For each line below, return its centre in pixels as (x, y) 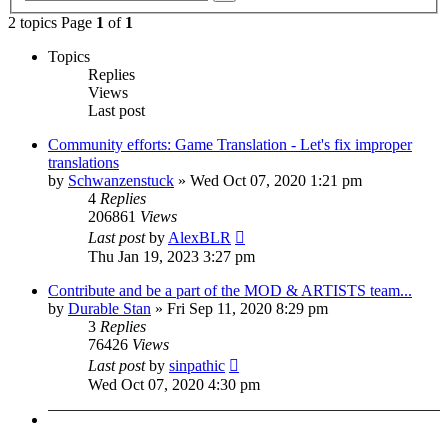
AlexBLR (199, 237)
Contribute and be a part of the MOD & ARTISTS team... (230, 290)
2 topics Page (52, 22)
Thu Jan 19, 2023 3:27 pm (171, 256)
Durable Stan (109, 308)
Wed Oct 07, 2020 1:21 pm (276, 180)
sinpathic (197, 365)
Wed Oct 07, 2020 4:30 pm (174, 384)
